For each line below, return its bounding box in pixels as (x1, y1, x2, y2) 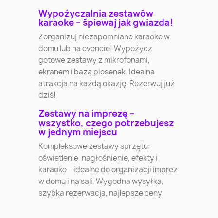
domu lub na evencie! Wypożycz (38, 43, 153, 54)
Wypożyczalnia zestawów (38, 7, 154, 20)
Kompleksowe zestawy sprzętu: (38, 141, 151, 152)
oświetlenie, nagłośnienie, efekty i (38, 153, 158, 163)
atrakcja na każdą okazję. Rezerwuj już (38, 78, 175, 89)
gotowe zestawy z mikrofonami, (38, 55, 150, 66)
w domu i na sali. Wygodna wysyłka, (38, 176, 164, 187)
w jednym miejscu (38, 126, 118, 139)
